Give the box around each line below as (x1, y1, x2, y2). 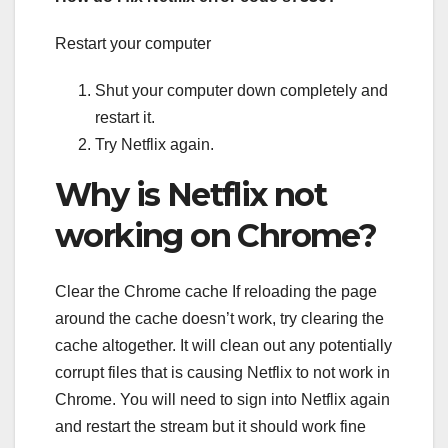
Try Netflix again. (95, 135, 214, 153)
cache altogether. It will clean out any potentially (55, 336, 392, 354)
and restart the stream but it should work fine (55, 417, 366, 435)
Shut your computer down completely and (95, 81, 388, 99)
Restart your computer (55, 34, 211, 52)
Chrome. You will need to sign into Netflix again (55, 390, 390, 408)
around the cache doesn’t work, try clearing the (55, 309, 384, 327)
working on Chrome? (55, 215, 377, 255)
